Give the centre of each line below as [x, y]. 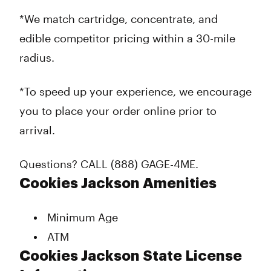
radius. [39, 57]
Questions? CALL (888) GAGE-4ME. [112, 164]
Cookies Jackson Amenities [118, 183]
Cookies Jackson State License [131, 256]
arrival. [40, 130]
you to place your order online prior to [118, 111]
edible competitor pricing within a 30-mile [127, 38]
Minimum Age [83, 217]
